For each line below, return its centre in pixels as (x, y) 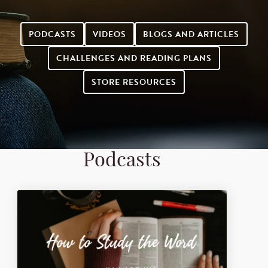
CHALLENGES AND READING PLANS (134, 59)
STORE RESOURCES (134, 83)
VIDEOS (109, 35)
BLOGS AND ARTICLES (191, 35)
